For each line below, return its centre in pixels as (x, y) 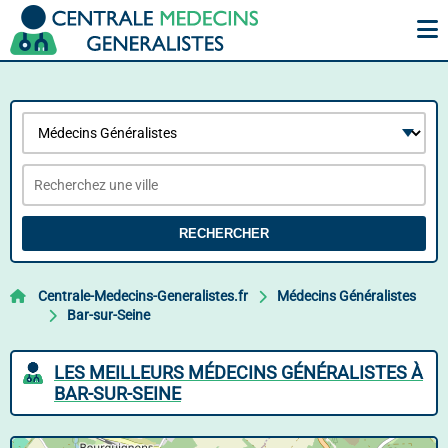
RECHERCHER (224, 233)
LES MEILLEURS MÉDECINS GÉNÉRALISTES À (238, 372)
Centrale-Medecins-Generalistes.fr (143, 296)
